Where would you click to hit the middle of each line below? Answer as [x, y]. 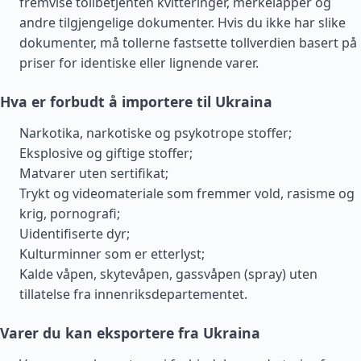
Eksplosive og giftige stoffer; [106, 153]
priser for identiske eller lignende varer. [139, 63]
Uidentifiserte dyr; [75, 234]
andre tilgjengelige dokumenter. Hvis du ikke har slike [183, 23]
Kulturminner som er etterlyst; [112, 254]
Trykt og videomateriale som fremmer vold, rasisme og [187, 193]
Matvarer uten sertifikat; [94, 173]
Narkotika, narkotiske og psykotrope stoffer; [156, 133]
